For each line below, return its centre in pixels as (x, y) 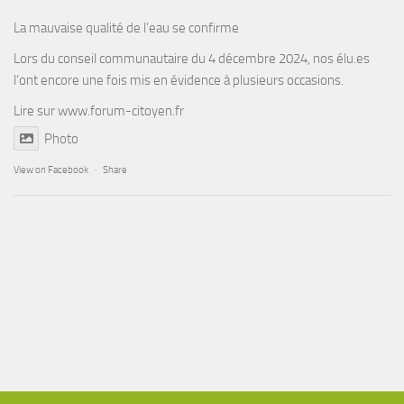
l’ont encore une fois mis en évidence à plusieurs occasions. (179, 81)
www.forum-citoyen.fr (121, 111)
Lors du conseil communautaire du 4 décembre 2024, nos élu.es (192, 59)
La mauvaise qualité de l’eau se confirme (126, 28)
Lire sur (36, 111)
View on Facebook (51, 170)
